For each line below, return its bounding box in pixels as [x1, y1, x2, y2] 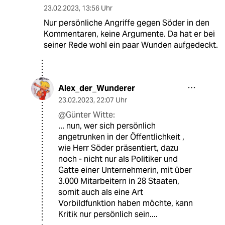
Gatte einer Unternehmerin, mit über [58, 165, 192, 176]
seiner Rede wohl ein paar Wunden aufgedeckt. [43, 40, 218, 51]
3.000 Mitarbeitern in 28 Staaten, [58, 176, 179, 187]
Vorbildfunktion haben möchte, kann [58, 198, 193, 209]
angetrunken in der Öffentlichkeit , [58, 132, 184, 143]
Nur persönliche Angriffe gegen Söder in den [43, 18, 209, 29]
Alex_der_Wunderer [58, 83, 135, 94]
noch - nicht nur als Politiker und [58, 154, 178, 165]
